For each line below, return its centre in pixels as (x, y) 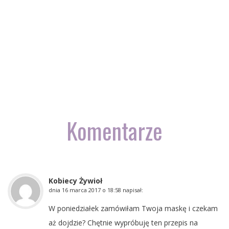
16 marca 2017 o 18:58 (91, 190)
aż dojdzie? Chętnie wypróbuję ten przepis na (123, 222)
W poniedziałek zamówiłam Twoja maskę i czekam (133, 208)
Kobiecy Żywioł (75, 180)
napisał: (133, 190)
